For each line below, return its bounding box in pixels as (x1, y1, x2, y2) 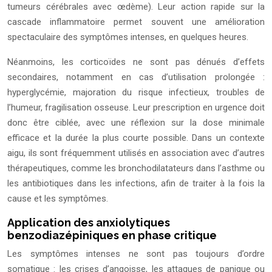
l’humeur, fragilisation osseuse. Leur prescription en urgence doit (7, 102, 265, 114)
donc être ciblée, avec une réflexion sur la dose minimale (7, 117, 265, 129)
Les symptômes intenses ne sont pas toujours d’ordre (7, 248, 265, 260)
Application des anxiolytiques (7, 216, 170, 229)
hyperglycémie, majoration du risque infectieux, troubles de (7, 87, 265, 98)
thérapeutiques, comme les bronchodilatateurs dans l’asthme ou (7, 163, 265, 174)
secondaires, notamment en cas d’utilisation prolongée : (7, 72, 265, 83)
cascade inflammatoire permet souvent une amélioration (7, 16, 265, 28)
